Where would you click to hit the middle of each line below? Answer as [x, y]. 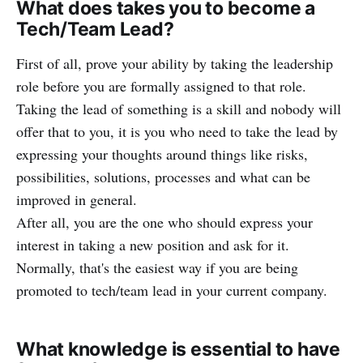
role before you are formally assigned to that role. [161, 85]
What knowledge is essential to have [178, 349]
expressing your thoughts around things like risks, [162, 154]
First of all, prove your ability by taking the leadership [175, 63]
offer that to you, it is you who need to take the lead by [177, 131]
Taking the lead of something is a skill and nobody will [179, 108]
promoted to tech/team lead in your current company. [172, 290]
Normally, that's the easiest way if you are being [157, 267]
